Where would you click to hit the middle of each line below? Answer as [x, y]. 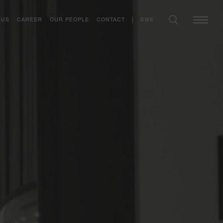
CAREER [30, 20]
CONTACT [111, 20]
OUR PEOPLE [69, 20]
